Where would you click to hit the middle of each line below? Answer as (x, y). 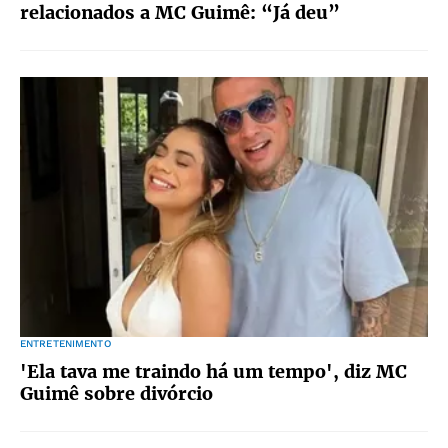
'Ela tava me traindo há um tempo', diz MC (213, 371)
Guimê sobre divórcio (116, 393)
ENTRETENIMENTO (65, 343)
